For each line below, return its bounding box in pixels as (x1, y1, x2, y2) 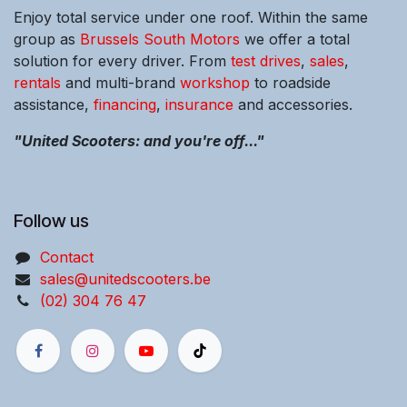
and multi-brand (61, 74, 180, 92)
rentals (14, 74, 61, 92)
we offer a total (240, 30, 350, 48)
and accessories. (233, 95, 352, 114)
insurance (165, 95, 233, 114)
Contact (39, 248, 94, 266)
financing (94, 95, 156, 114)
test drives (231, 52, 301, 70)
